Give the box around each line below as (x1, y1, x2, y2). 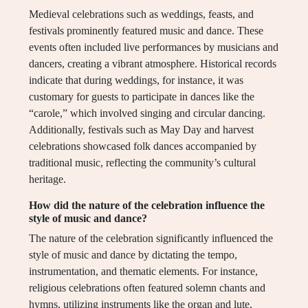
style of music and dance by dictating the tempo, (29, 249, 237, 261)
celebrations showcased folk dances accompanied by (29, 140, 256, 153)
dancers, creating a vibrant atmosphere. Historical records (29, 58, 276, 70)
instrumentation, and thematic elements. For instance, (29, 265, 258, 278)
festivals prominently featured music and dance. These (29, 25, 263, 37)
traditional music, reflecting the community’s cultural (29, 157, 256, 169)
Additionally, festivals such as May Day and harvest (29, 124, 254, 136)
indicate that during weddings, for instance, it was (29, 74, 243, 87)
